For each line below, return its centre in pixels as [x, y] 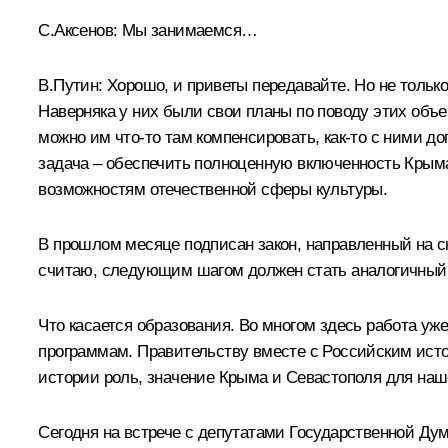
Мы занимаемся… [187, 30]
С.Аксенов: [78, 30]
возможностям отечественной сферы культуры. [213, 189]
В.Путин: [70, 85]
